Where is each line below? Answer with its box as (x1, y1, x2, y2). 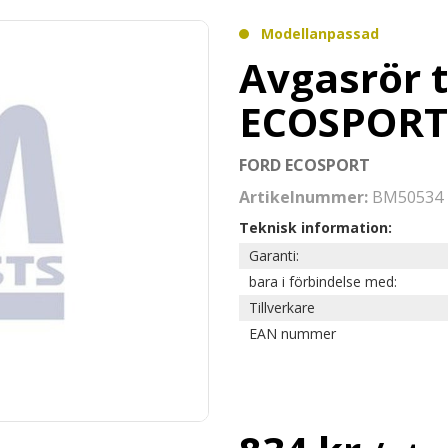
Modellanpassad (261, 24, 379, 43)
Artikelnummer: (239, 186, 372, 208)
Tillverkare (249, 298, 315, 317)
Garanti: (249, 246, 303, 265)
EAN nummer (249, 324, 336, 343)
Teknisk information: (239, 218, 392, 237)
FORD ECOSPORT (239, 154, 370, 176)
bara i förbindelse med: (249, 272, 401, 291)
